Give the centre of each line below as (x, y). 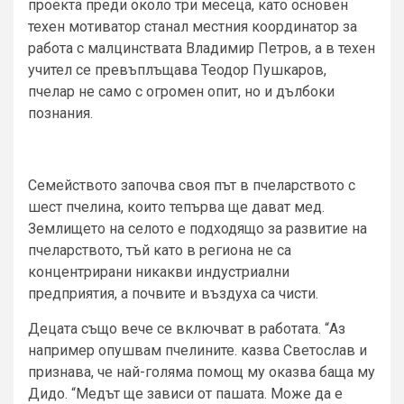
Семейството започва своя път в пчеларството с (192, 186)
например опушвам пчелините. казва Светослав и (197, 351)
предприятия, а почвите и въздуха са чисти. (173, 294)
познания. (60, 114)
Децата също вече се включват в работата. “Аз (187, 329)
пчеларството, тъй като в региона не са (160, 251)
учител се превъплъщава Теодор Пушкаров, (177, 70)
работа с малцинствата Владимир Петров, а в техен (202, 49)
